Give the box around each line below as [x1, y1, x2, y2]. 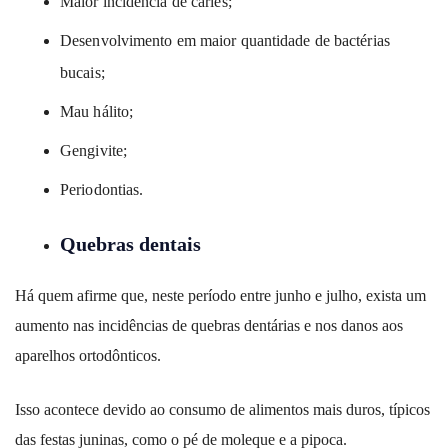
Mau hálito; [60, 103, 134, 121]
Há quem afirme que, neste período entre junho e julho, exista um [15, 287, 426, 305]
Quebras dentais [60, 233, 201, 256]
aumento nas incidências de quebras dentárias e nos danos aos [15, 317, 403, 335]
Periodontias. [60, 181, 144, 199]
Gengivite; [60, 142, 127, 160]
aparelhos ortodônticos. [15, 347, 165, 365]
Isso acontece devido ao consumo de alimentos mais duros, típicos [15, 401, 430, 419]
